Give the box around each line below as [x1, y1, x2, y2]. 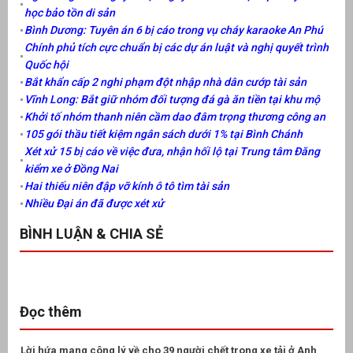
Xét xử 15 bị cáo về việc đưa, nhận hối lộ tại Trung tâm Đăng [24, 144, 320, 158]
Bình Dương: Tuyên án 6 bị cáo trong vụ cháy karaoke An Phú [24, 23, 323, 36]
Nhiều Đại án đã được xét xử [24, 196, 164, 210]
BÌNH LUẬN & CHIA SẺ [20, 225, 163, 242]
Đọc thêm [20, 303, 82, 320]
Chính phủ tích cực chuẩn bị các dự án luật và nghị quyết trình [24, 40, 329, 54]
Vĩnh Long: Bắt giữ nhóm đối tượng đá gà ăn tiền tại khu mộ [24, 92, 320, 106]
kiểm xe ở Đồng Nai [24, 162, 118, 175]
